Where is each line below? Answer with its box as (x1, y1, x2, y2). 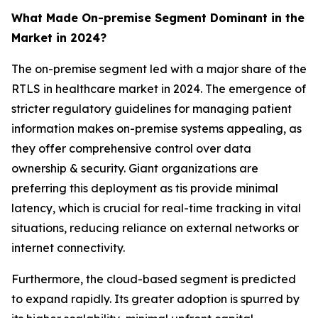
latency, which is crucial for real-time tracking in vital (11, 200, 301, 215)
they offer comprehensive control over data (11, 141, 251, 155)
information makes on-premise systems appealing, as (11, 121, 302, 136)
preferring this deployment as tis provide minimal (11, 180, 278, 195)
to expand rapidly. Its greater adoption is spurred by (11, 291, 300, 306)
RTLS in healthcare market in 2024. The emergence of (11, 81, 306, 96)
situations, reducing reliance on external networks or (11, 220, 299, 235)
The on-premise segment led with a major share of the (11, 61, 307, 76)
